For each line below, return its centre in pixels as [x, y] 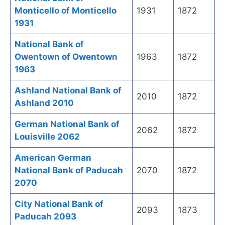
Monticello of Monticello [66, 11]
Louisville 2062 [47, 137]
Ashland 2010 [44, 103]
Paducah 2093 [45, 217]
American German [53, 158]
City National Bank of [59, 204]
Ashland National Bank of [68, 91]
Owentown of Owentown [66, 57]
